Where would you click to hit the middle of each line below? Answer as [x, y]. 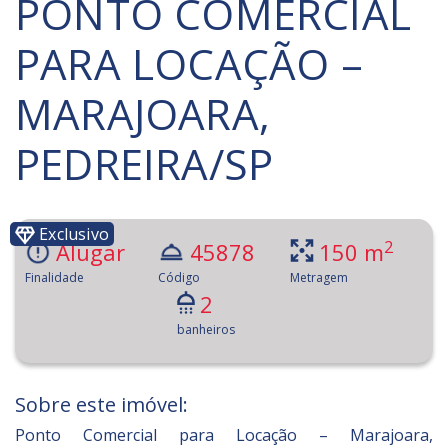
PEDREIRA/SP [144, 163]
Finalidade [54, 277]
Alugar [91, 252]
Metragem [319, 277]
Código [178, 277]
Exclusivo [72, 234]
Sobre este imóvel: [101, 404]
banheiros [206, 329]
